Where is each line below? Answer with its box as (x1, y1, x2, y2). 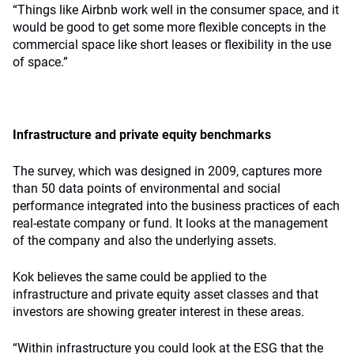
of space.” (13, 55, 68, 70)
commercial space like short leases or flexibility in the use (13, 37, 331, 52)
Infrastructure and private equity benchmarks (13, 127, 271, 142)
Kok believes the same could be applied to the (13, 269, 266, 284)
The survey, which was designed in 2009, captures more (13, 164, 322, 179)
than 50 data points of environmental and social (13, 181, 281, 196)
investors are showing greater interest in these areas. (13, 304, 304, 319)
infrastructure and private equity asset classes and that (13, 287, 318, 302)
